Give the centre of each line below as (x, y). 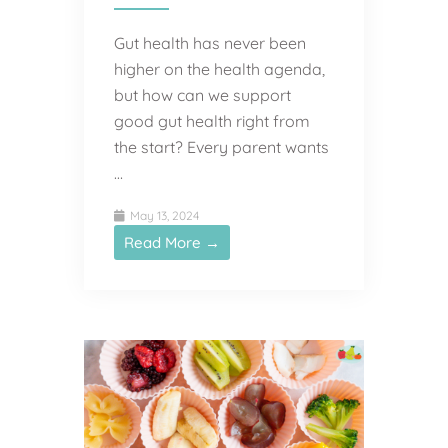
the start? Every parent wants (221, 146)
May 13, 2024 (163, 215)
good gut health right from (212, 120)
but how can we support (202, 94)
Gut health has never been (210, 42)
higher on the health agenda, (219, 68)
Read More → (172, 242)
